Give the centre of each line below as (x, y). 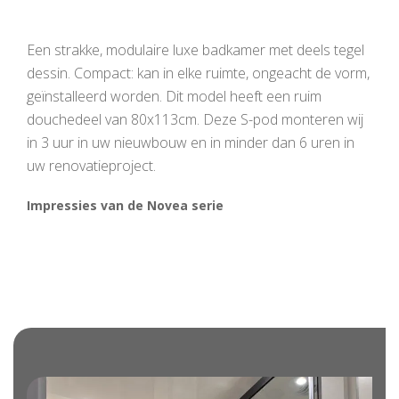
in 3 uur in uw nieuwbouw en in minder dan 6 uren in (191, 142)
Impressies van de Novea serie (125, 205)
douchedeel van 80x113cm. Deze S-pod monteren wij (195, 119)
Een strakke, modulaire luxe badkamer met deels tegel (195, 50)
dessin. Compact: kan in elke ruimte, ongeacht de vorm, (198, 73)
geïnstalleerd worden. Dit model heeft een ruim (174, 96)
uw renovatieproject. (91, 166)
